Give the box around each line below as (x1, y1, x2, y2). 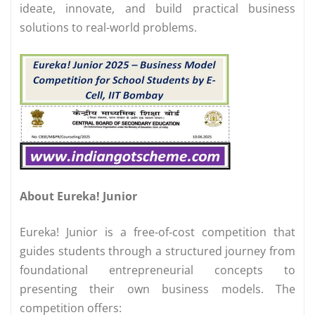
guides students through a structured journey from (20, 243, 295, 259)
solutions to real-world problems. (20, 20, 197, 36)
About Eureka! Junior (20, 188, 137, 205)
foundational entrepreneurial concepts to (20, 262, 295, 278)
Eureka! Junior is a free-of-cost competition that (20, 224, 295, 240)
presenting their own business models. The (20, 281, 295, 297)
